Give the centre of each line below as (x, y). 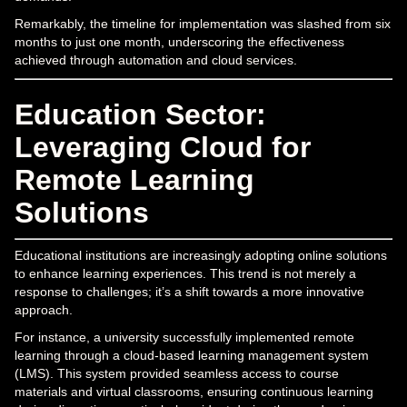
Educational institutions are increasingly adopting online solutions (201, 255)
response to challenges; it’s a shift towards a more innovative (189, 291)
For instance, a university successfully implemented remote (184, 337)
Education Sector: (140, 114)
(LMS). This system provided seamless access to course (177, 373)
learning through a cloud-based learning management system (192, 355)
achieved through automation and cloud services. (156, 60)
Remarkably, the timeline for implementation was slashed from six (203, 23)
